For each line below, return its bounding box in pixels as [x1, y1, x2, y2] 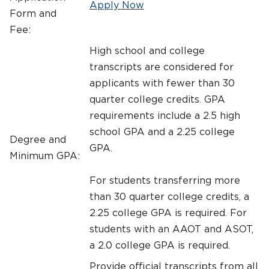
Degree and [10, 134, 66, 145]
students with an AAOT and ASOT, [89, 224, 253, 234]
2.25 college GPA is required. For [89, 208, 247, 218]
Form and [10, 8, 56, 19]
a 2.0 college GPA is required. [89, 240, 230, 250]
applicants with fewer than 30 [89, 78, 235, 88]
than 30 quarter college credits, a [89, 192, 249, 202]
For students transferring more [89, 175, 240, 186]
